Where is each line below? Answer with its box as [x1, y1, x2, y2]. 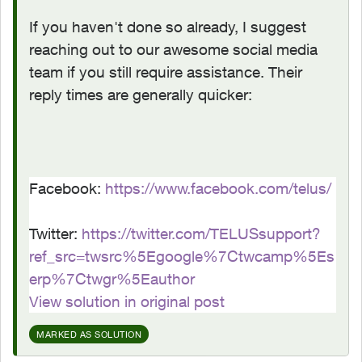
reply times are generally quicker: [29, 86, 252, 103]
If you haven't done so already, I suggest [29, 18, 306, 36]
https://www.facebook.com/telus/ [105, 179, 331, 197]
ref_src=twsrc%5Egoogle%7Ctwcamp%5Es [29, 247, 335, 265]
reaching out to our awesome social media [29, 40, 318, 58]
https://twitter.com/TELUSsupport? [82, 225, 321, 242]
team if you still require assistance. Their [29, 63, 302, 81]
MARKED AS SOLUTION [36, 329, 141, 339]
